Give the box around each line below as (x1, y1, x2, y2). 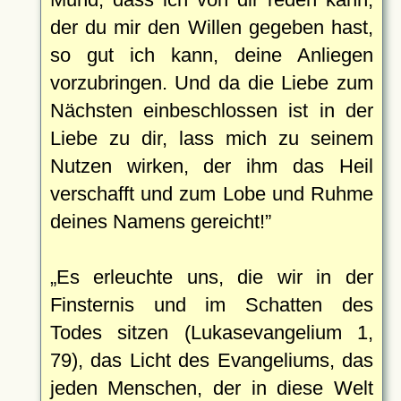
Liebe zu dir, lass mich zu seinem (49, 126, 373, 149)
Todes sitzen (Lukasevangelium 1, (49, 320, 373, 344)
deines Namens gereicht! (49, 209, 265, 233)
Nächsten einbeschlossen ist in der (49, 98, 373, 122)
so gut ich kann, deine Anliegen (49, 43, 373, 66)
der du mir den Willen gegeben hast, (49, 15, 373, 38)
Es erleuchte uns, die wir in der (55, 265, 373, 288)
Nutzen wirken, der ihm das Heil (49, 154, 373, 177)
